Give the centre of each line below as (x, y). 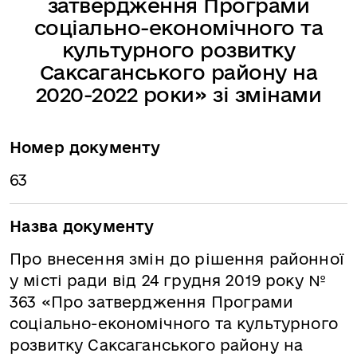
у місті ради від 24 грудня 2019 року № (168, 280)
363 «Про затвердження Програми (151, 302)
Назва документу (82, 226)
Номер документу (85, 147)
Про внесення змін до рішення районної (177, 259)
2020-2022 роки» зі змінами (178, 94)
